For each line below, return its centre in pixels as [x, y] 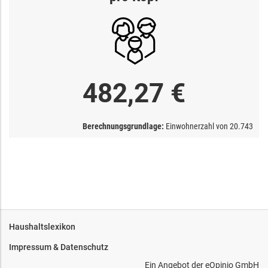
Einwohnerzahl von [197, 126]
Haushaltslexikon [42, 226]
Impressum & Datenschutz [59, 247]
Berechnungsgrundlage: [123, 126]
